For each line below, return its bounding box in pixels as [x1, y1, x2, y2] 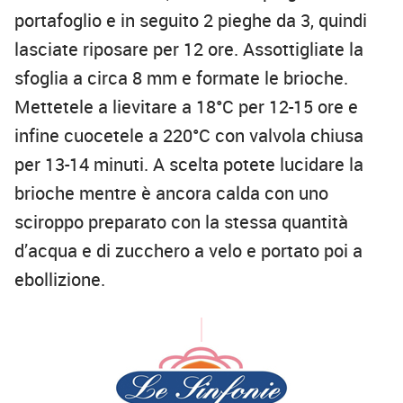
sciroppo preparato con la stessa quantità [14, 210, 348, 235]
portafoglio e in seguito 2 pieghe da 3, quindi [14, 8, 367, 33]
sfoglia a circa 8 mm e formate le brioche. [14, 66, 348, 91]
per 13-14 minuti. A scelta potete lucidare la [14, 152, 363, 177]
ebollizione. [14, 267, 105, 292]
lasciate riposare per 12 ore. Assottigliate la [14, 37, 363, 62]
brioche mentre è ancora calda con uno [14, 181, 328, 206]
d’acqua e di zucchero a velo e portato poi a [14, 238, 363, 264]
